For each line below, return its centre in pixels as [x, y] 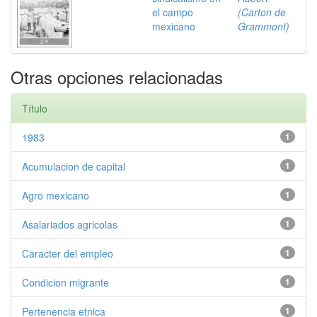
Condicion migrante [65, 282]
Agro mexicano [56, 195]
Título [35, 108]
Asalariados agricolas [70, 224]
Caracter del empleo [68, 253]
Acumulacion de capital [74, 166]
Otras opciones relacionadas [117, 77]
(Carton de [262, 12]
